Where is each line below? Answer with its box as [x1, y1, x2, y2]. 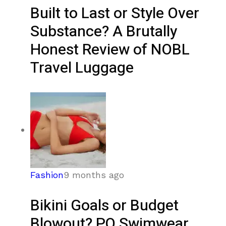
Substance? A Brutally [30, 21, 177, 43]
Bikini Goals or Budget [30, 195, 179, 217]
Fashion [30, 169, 64, 181]
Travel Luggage [30, 57, 134, 80]
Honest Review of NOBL [30, 39, 190, 62]
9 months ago [64, 169, 124, 181]
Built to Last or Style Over [30, 3, 199, 25]
